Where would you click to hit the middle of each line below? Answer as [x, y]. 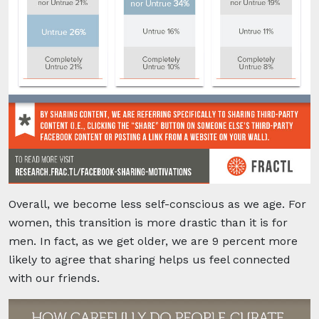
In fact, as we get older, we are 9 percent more [169, 241]
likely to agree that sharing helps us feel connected [150, 259]
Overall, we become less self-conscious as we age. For [157, 204]
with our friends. [54, 278]
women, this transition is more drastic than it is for [148, 222]
